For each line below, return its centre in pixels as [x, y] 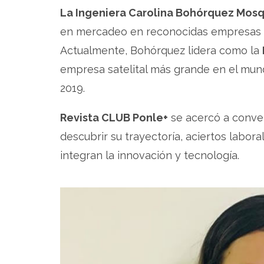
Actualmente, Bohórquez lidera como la [161, 50]
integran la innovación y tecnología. [150, 155]
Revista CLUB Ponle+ [114, 118]
